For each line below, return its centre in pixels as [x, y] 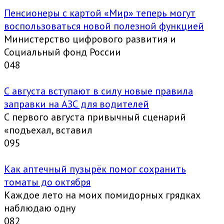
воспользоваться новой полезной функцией [104, 26]
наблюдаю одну [40, 208]
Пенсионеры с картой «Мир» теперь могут [100, 13]
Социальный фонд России [62, 52]
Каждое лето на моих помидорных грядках [102, 195]
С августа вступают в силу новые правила [98, 91]
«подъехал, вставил [48, 130]
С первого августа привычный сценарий [95, 117]
